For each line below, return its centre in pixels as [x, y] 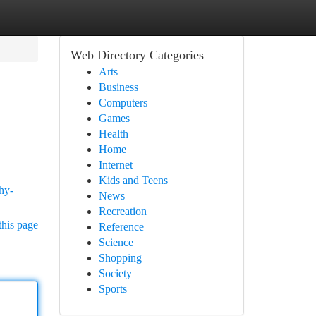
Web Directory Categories [137, 55]
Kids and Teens [133, 180]
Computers [123, 103]
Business [118, 87]
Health [113, 134]
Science [116, 242]
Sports [113, 289]
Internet [115, 165]
